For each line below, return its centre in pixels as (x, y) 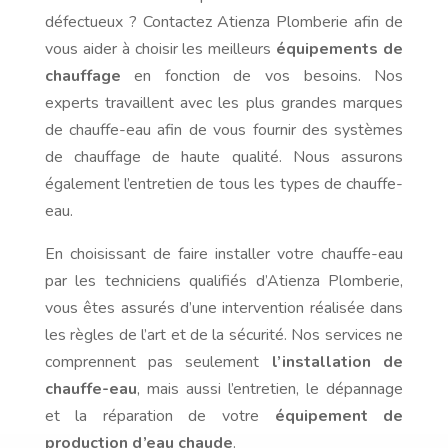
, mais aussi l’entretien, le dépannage (270, 389)
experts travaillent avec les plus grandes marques (224, 103)
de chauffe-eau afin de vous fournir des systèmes (224, 130)
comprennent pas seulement (158, 362)
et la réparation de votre (159, 416)
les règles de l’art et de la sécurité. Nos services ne (224, 335)
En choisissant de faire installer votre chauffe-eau (224, 254)
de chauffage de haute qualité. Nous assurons (224, 157)
